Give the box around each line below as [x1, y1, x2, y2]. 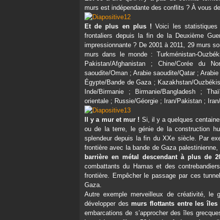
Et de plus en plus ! [84, 23, 152, 30]
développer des [84, 200, 132, 207]
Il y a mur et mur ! [84, 116, 140, 123]
